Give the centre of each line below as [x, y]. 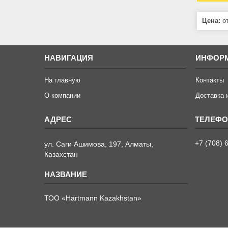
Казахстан [61, 154]
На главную [63, 80]
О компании [63, 95]
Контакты [210, 80]
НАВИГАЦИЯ [69, 58]
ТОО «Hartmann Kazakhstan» [93, 198]
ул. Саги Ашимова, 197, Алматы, [99, 144]
